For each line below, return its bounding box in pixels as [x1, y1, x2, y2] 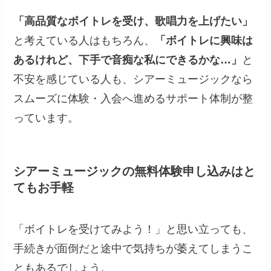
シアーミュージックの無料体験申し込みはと [13, 164, 256, 178]
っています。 [13, 111, 79, 124]
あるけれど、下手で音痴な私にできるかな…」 [13, 53, 243, 66]
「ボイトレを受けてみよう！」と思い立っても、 [13, 223, 253, 236]
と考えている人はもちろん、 [13, 34, 155, 47]
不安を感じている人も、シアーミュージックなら [13, 73, 253, 85]
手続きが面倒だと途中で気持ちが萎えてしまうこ [13, 243, 253, 255]
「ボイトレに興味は [155, 34, 253, 47]
